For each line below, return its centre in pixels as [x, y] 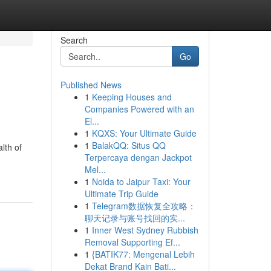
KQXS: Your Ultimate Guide [144, 133]
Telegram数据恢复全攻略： [144, 206]
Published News [91, 85]
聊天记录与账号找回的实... [135, 218]
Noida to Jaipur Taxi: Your [141, 181]
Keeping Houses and [132, 97]
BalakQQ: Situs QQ [129, 145]
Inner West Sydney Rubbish [145, 230]
